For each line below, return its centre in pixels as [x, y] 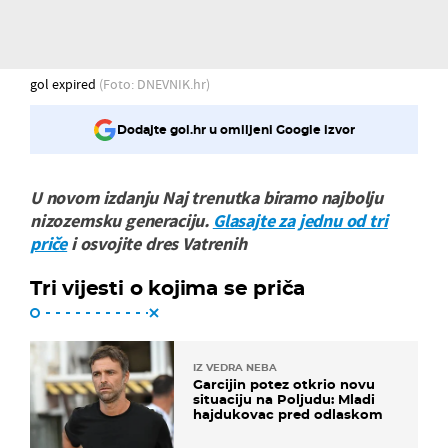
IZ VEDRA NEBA [235, 367]
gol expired [64, 83]
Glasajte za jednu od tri [300, 220]
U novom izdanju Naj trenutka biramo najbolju [207, 197]
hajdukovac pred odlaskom [288, 413]
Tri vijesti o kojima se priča [168, 287]
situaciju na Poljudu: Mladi [284, 398]
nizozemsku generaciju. [121, 220]
